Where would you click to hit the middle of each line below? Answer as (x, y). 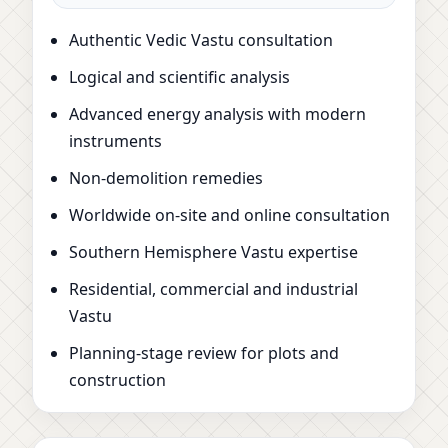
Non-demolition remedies (166, 177)
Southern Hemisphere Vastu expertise (213, 251)
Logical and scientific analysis (179, 76)
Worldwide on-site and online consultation (229, 214)
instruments (115, 140)
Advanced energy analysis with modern (217, 113)
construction (117, 379)
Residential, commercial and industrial (213, 288)
